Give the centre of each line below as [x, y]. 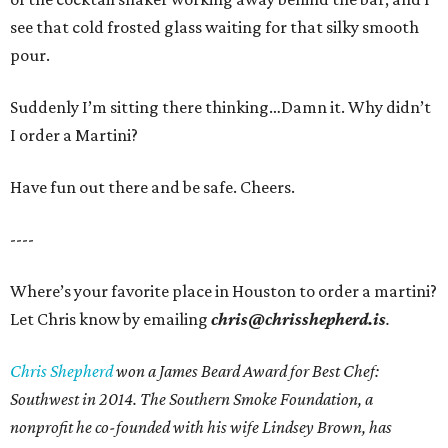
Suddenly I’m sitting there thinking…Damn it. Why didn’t [220, 107]
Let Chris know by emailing [110, 319]
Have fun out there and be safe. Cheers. [152, 187]
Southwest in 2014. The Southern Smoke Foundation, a [191, 399]
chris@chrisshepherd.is [298, 319]
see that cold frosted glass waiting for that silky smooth [214, 27]
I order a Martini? [74, 135]
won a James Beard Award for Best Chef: [246, 371]
